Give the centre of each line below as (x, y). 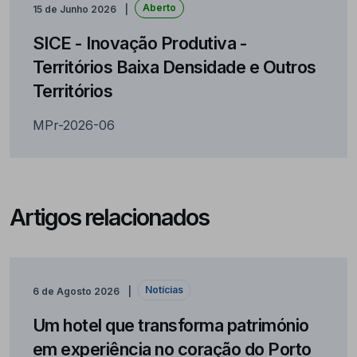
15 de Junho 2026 (74, 9)
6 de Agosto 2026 (76, 292)
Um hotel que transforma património (171, 326)
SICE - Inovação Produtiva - (139, 43)
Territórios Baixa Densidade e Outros (174, 67)
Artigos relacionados (109, 217)
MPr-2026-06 (73, 126)
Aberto (159, 8)
